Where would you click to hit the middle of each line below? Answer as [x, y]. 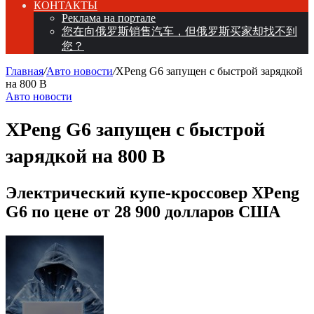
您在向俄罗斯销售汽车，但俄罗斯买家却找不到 [179, 31]
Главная [25, 71]
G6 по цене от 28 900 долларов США [143, 211]
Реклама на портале [109, 18]
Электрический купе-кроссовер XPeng [152, 192]
